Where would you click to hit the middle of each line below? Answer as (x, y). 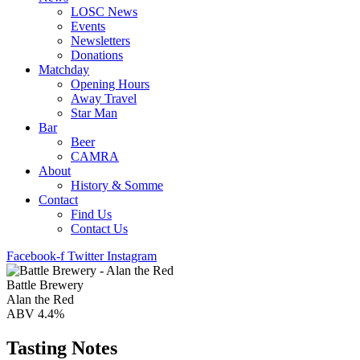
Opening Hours (110, 84)
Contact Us (99, 229)
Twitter (86, 256)
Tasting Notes (62, 348)
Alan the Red (40, 299)
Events (88, 26)
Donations (97, 55)
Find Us (91, 214)
